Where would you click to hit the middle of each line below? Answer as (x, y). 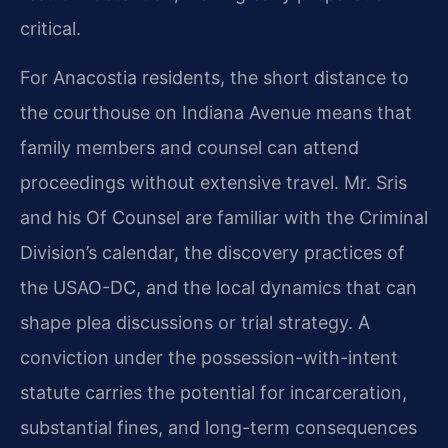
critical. (50, 28)
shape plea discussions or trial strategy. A (195, 323)
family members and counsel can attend (189, 148)
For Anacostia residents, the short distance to (214, 78)
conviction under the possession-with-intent (209, 358)
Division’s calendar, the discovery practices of (212, 253)
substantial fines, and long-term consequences (218, 428)
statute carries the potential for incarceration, (213, 393)
